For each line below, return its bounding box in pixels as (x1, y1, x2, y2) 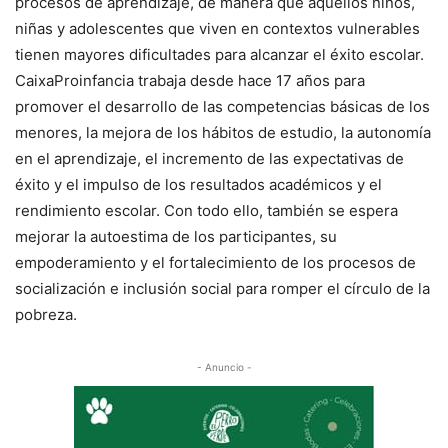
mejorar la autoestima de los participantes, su (15, 227, 337, 246)
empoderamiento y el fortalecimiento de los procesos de (15, 253, 416, 272)
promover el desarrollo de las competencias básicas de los (15, 97, 430, 116)
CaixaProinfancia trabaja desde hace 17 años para (15, 71, 365, 90)
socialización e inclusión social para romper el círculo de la (15, 279, 430, 298)
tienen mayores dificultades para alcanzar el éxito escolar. (15, 45, 424, 64)
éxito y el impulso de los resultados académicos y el (15, 175, 382, 194)
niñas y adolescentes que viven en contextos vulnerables (15, 19, 420, 38)
